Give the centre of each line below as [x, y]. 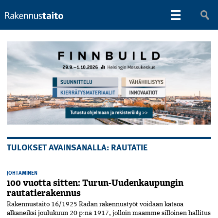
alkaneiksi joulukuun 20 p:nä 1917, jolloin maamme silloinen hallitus [109, 213]
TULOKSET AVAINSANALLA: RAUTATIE [77, 147]
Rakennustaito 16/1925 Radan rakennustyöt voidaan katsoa [95, 205]
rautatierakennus [44, 193]
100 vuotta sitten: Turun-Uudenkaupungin [95, 183]
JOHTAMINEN [22, 173]
